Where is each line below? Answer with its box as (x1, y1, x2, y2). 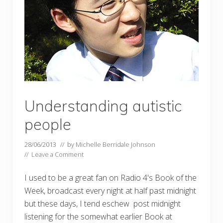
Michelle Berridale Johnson (76, 140, 155, 149)
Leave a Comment (31, 150, 84, 159)
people (24, 114, 71, 134)
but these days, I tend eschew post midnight (24, 198, 181, 210)
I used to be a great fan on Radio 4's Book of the (24, 172, 197, 184)
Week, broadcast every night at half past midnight (24, 185, 196, 197)
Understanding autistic (24, 96, 182, 116)
